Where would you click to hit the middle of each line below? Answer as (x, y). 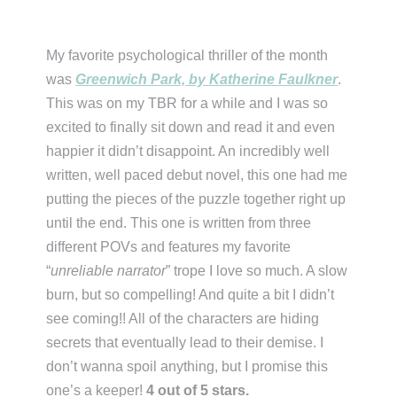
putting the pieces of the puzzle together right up (196, 199)
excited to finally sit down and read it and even (191, 128)
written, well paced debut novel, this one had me (197, 175)
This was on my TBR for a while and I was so (187, 104)
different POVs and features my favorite (169, 247)
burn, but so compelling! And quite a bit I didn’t (191, 295)
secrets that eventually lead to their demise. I (185, 343)
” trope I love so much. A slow (257, 271)
